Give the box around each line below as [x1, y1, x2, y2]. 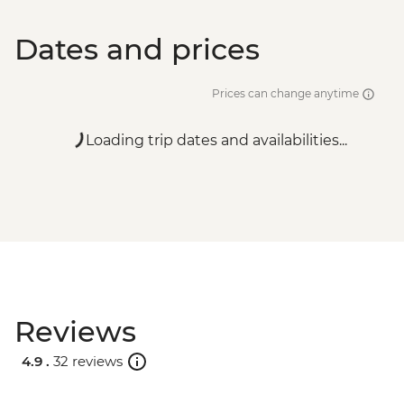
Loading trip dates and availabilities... [86, 132, 347, 150]
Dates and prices [14, 32, 260, 68]
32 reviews [53, 352, 123, 370]
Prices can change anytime [212, 87, 362, 101]
